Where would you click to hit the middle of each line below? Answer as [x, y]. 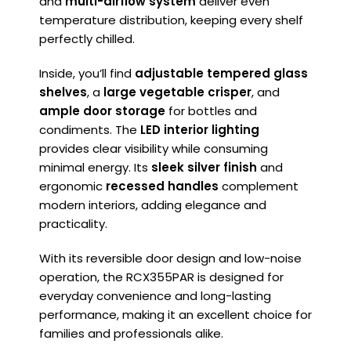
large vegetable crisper [177, 92]
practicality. [73, 224]
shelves [63, 92]
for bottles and [211, 111]
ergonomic [72, 186]
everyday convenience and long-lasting [155, 296]
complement [259, 186]
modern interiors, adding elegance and [153, 205]
